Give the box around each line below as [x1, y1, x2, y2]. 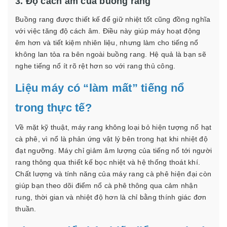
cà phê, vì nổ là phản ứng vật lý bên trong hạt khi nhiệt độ [15, 134, 208, 143]
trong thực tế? [15, 101, 92, 114]
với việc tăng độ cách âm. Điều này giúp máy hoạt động [15, 26, 201, 35]
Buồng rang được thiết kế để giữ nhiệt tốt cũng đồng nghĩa [15, 15, 211, 23]
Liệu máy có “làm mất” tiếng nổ [15, 81, 184, 94]
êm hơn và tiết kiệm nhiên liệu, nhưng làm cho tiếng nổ [15, 38, 199, 47]
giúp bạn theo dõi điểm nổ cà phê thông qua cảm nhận [15, 181, 198, 190]
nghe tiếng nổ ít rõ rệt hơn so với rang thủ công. [15, 61, 176, 70]
